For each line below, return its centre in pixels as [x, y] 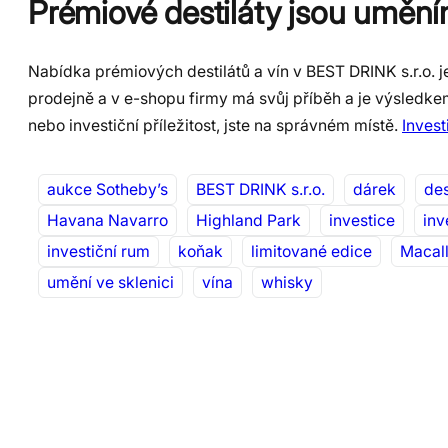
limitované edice [311, 252]
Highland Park [248, 221]
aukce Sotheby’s [107, 190]
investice [362, 221]
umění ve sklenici [110, 283]
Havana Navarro [107, 221]
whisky [287, 283]
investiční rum [98, 252]
